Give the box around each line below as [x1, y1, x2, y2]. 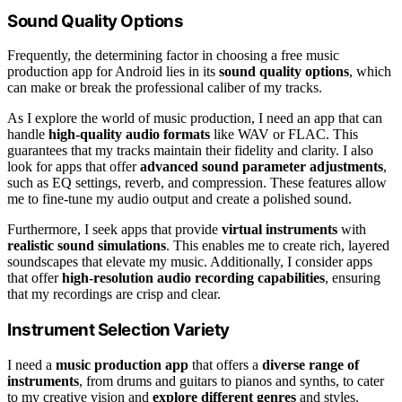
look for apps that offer [7, 159, 140, 175]
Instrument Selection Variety [7, 319, 230, 341]
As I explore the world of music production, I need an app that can [7, 110, 382, 127]
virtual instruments [222, 222, 337, 238]
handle [7, 127, 48, 143]
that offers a [188, 356, 262, 372]
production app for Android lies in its [7, 64, 219, 80]
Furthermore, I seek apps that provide [7, 222, 222, 238]
